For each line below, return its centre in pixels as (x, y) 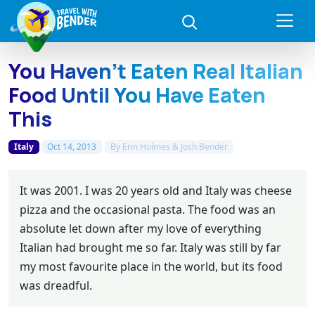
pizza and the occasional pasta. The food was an (148, 209)
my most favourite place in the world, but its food (151, 266)
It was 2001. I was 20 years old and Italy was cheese (156, 190)
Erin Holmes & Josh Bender (175, 147)
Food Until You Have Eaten (137, 95)
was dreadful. (56, 285)
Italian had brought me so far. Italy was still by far (150, 247)
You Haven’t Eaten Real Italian (156, 71)
